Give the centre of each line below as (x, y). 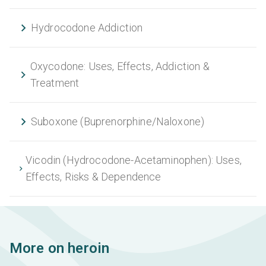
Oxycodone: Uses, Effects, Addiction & (120, 66)
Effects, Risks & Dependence (94, 177)
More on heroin (60, 248)
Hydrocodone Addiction (87, 28)
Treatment (55, 83)
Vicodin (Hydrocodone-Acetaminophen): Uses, (134, 160)
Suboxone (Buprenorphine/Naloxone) (118, 122)
